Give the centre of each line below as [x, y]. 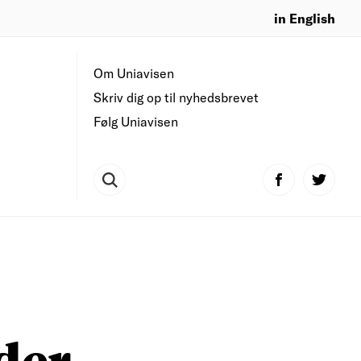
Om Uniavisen [134, 73]
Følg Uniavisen [136, 121]
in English [305, 18]
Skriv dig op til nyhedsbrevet [176, 97]
